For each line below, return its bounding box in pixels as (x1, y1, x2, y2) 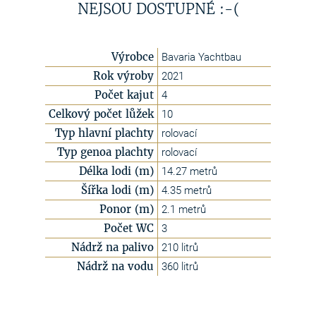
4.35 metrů (162, 184, 212, 197)
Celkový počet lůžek (49, 107, 154, 121)
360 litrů (162, 260, 198, 273)
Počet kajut (95, 88, 154, 102)
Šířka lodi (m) (81, 183, 154, 197)
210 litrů (162, 241, 198, 254)
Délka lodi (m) (79, 164, 154, 178)
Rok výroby (93, 69, 154, 83)
